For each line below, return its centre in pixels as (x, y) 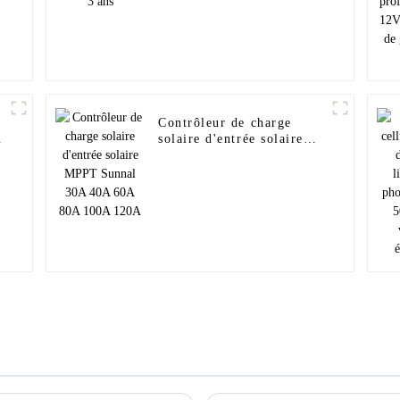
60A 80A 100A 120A (225, 171)
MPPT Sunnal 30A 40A (232, 155)
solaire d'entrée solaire (231, 139)
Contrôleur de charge (225, 123)
